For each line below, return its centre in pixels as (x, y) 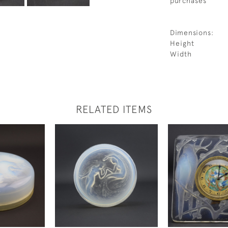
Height (182, 43)
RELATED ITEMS (114, 109)
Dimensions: (192, 33)
